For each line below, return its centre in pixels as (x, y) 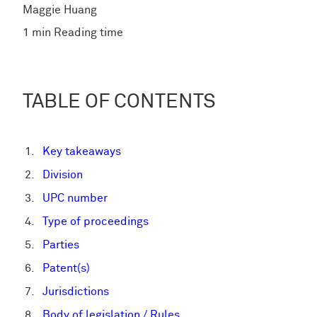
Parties (61, 245)
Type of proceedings (96, 221)
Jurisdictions (76, 292)
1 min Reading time (73, 33)
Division (63, 175)
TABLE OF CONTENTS (119, 102)
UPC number (75, 198)
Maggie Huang (60, 10)
